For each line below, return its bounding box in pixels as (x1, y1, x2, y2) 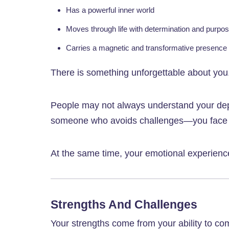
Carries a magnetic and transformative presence (66, 43, 227, 53)
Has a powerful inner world (66, 6, 154, 15)
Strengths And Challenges (51, 198, 197, 212)
